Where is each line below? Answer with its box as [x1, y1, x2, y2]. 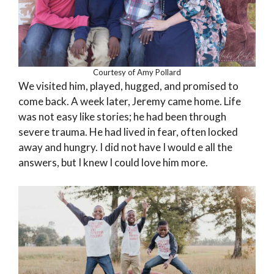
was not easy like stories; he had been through [18, 110, 226, 124]
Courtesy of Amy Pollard [93, 67, 181, 78]
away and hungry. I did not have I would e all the [18, 141, 232, 154]
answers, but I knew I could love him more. [18, 156, 208, 169]
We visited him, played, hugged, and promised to [18, 80, 239, 93]
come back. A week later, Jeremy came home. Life [18, 95, 241, 108]
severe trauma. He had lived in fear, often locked [18, 125, 238, 139]
